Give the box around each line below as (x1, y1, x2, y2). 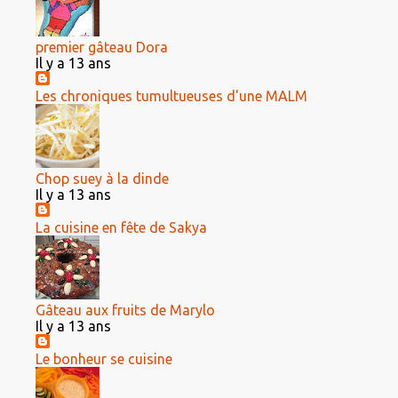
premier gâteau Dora (36, 39, 168, 55)
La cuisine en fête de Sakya (36, 219, 207, 235)
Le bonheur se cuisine (36, 351, 172, 367)
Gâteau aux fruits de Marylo (36, 302, 215, 318)
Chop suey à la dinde (36, 171, 169, 187)
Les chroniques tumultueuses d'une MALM (36, 88, 307, 104)
